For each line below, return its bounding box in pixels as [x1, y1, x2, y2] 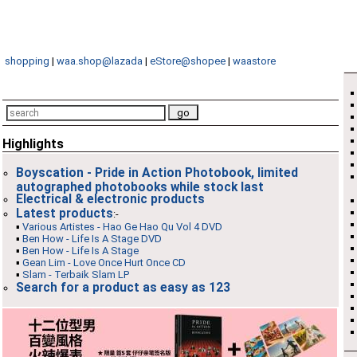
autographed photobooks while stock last [16, 179, 264, 192]
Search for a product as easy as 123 [16, 280, 230, 295]
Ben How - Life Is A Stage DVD [22, 232, 162, 245]
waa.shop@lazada [57, 55, 143, 67]
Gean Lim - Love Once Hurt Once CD [22, 256, 186, 269]
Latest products [16, 206, 113, 221]
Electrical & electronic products [16, 191, 205, 206]
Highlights [2, 135, 64, 151]
